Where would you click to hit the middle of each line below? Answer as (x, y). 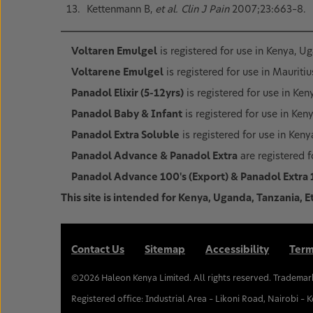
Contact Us (98, 250)
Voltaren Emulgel (114, 52)
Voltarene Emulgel (117, 73)
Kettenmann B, (121, 9)
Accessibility (237, 250)
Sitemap (165, 250)
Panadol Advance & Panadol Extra (154, 157)
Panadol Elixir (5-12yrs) (128, 94)
